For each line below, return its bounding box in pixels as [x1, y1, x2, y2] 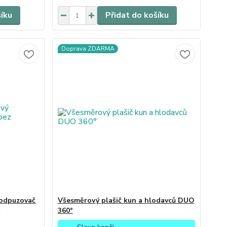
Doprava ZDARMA [61, 45, 115, 53]
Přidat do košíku [105, 10, 169, 21]
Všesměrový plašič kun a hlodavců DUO [57, 196, 195, 205]
